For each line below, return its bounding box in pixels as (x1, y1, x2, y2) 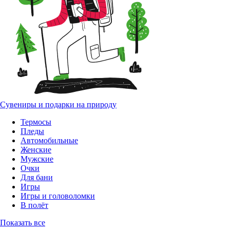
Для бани (21, 172, 53, 182)
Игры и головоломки (21, 191, 95, 200)
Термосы (21, 117, 51, 126)
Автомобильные (21, 136, 78, 145)
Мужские (21, 154, 53, 163)
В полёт (21, 200, 48, 209)
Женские (21, 145, 51, 154)
